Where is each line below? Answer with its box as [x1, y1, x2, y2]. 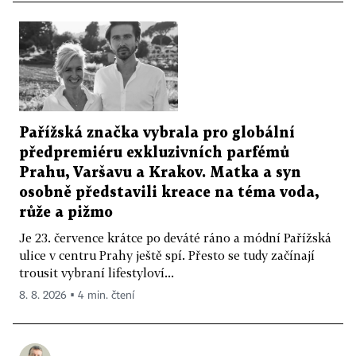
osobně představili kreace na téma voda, [19, 185, 319, 199]
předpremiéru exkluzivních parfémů [19, 145, 289, 160]
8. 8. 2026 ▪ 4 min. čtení [19, 289, 134, 301]
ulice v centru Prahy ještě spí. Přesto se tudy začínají [19, 247, 315, 262]
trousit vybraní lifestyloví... [19, 265, 174, 280]
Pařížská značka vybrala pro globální [19, 126, 295, 140]
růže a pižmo [19, 205, 113, 219]
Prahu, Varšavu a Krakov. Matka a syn [19, 165, 301, 180]
